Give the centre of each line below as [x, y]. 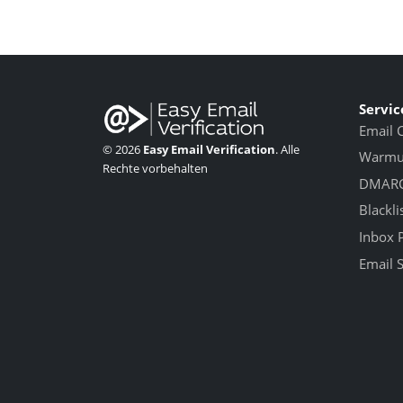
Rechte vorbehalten [155, 168]
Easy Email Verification [209, 149]
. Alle [287, 149]
